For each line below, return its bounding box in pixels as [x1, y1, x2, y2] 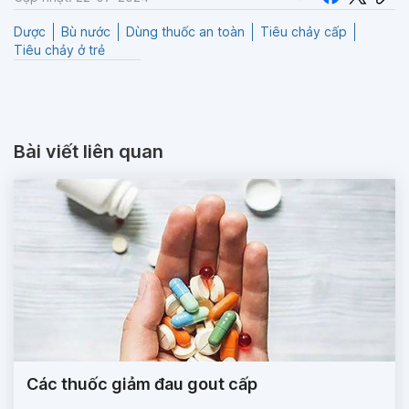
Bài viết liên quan [14, 141, 163, 163]
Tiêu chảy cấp [260, 24, 347, 40]
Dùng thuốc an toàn [126, 24, 245, 40]
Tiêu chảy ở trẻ [14, 42, 105, 58]
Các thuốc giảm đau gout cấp [26, 374, 257, 394]
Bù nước [61, 24, 110, 40]
